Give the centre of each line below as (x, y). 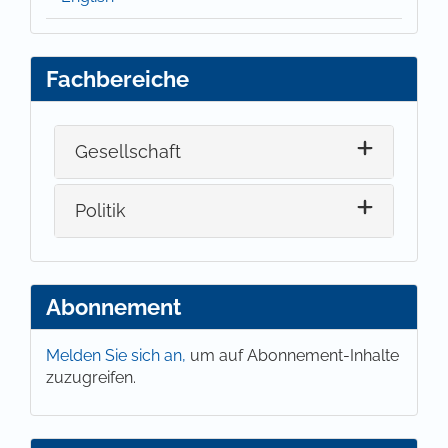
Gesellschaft (128, 152)
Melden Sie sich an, (118, 355)
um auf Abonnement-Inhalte (294, 355)
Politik (101, 211)
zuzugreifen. (91, 377)
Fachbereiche (117, 78)
